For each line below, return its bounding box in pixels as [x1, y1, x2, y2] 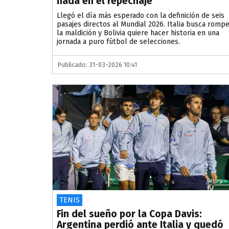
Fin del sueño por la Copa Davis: [57, 208, 202, 220]
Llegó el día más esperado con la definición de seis [57, 11, 224, 20]
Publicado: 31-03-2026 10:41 [58, 61, 137, 69]
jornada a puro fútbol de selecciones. [57, 37, 180, 47]
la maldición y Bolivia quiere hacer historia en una [57, 29, 219, 38]
